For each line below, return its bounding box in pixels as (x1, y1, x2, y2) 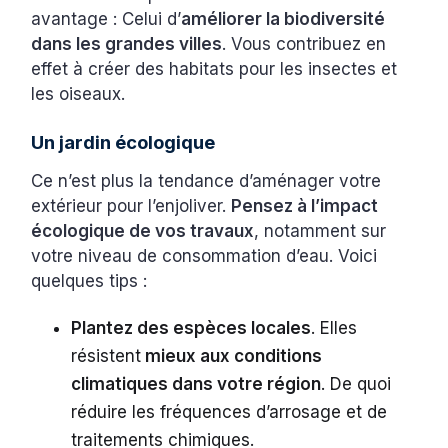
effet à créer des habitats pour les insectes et (31, 59, 398, 80)
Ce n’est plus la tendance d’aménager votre (31, 171, 382, 192)
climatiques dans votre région (71, 374, 322, 395)
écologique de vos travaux (31, 221, 255, 242)
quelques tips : (31, 271, 153, 292)
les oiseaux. (31, 84, 131, 105)
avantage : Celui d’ (31, 9, 182, 30)
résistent (71, 346, 142, 367)
